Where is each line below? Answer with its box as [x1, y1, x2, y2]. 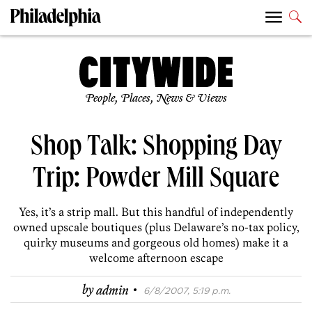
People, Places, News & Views [85, 92, 227, 106]
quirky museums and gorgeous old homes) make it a [24, 235, 288, 250]
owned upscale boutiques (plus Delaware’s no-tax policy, [13, 220, 299, 235]
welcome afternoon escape [88, 251, 224, 265]
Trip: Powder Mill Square [33, 166, 279, 196]
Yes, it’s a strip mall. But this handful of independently [19, 205, 293, 219]
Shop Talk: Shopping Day [30, 134, 282, 164]
